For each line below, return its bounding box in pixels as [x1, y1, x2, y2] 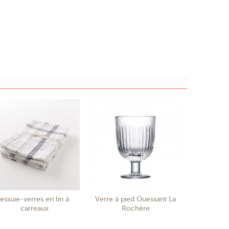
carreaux [20, 204, 49, 212]
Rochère [121, 204, 150, 212]
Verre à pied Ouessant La [95, 195, 176, 203]
